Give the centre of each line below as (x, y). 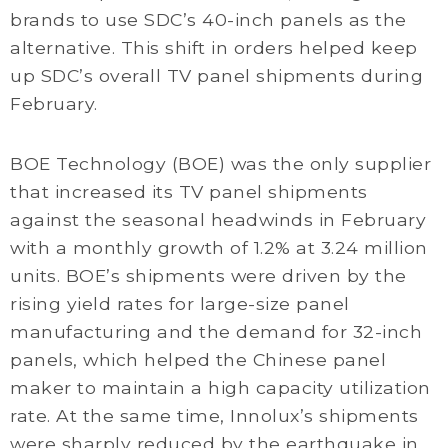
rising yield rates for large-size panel (180, 303)
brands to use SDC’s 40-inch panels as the (208, 19)
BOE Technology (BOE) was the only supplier (220, 163)
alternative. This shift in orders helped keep (214, 47)
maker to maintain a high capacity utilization (220, 387)
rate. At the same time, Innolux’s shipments (214, 415)
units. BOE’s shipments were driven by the (208, 275)
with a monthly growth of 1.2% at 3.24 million (219, 247)
